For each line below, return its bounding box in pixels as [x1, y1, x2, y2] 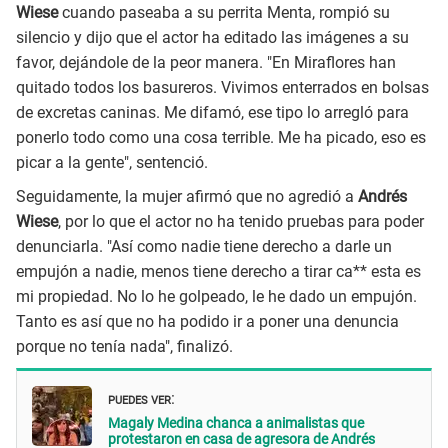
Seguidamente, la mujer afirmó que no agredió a [16, 187, 354, 207]
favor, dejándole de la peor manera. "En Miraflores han [16, 52, 396, 72]
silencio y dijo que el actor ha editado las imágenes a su [16, 27, 409, 47]
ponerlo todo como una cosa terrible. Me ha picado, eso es [16, 127, 426, 147]
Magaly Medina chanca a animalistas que [108, 414, 364, 431]
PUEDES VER [108, 388, 171, 408]
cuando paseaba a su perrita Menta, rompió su [62, 2, 390, 22]
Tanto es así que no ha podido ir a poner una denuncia [16, 312, 399, 332]
